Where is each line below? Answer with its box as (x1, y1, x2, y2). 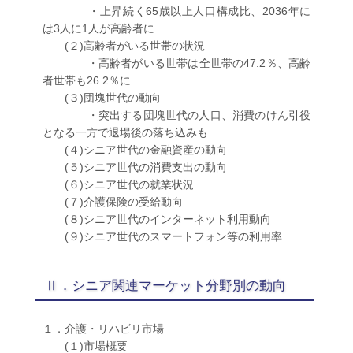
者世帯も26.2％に (42, 73, 131, 87)
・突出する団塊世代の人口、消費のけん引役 (42, 108, 311, 121)
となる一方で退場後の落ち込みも (42, 125, 208, 139)
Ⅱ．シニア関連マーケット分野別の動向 (45, 277, 287, 293)
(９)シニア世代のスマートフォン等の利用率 (42, 229, 282, 243)
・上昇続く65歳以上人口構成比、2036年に (42, 4, 311, 17)
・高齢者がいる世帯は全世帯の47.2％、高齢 (42, 56, 311, 69)
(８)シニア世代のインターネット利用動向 (42, 212, 271, 225)
